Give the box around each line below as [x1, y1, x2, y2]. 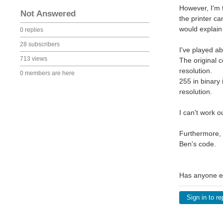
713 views [20, 55, 47, 62]
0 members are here [20, 70, 75, 77]
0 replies [20, 26, 43, 33]
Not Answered [20, 9, 76, 18]
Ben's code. [179, 140, 216, 148]
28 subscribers [20, 41, 60, 48]
